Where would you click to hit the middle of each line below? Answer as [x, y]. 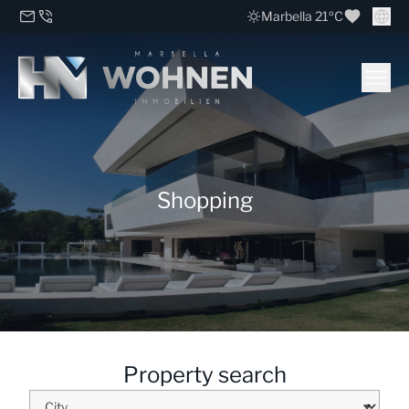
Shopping [204, 200]
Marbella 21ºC [302, 16]
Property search [204, 375]
